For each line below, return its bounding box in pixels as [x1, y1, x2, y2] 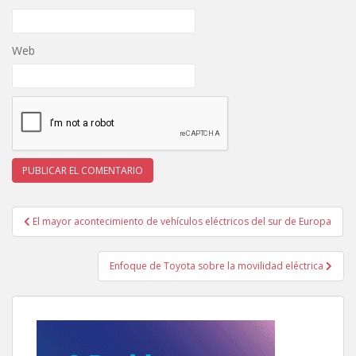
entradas [11, 245, 95, 271]
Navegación [11, 203, 126, 230]
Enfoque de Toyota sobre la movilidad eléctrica [110, 259, 326, 273]
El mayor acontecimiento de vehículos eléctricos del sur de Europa [33, 215, 331, 229]
